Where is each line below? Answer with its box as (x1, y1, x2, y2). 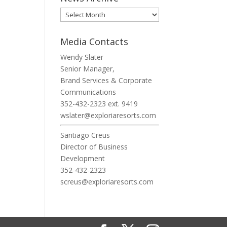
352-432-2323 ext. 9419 (60, 99, 138, 108)
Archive (60, 20, 84, 29)
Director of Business (60, 142, 128, 152)
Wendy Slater (60, 52, 104, 62)
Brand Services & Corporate (60, 75, 153, 85)
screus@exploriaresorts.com (60, 177, 154, 186)
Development (60, 154, 105, 163)
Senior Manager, (60, 64, 115, 73)
